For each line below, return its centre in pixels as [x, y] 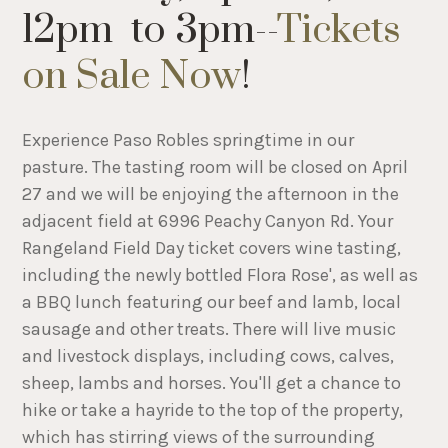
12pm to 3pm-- [150, 31]
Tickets [339, 31]
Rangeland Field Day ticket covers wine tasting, [212, 248]
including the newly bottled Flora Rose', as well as [220, 275]
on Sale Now [132, 77]
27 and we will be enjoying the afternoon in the [211, 194]
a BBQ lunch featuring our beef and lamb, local [212, 302]
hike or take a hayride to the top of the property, [213, 410]
